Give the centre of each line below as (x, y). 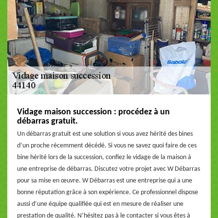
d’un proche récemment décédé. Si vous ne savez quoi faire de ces (107, 146)
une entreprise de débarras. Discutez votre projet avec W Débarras (109, 169)
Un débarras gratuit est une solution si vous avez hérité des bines (105, 134)
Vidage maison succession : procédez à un (93, 112)
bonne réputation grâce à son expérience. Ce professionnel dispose (108, 192)
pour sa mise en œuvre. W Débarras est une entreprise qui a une (105, 181)
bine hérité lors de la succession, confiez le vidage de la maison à (104, 157)
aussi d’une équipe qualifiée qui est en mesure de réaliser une (100, 204)
